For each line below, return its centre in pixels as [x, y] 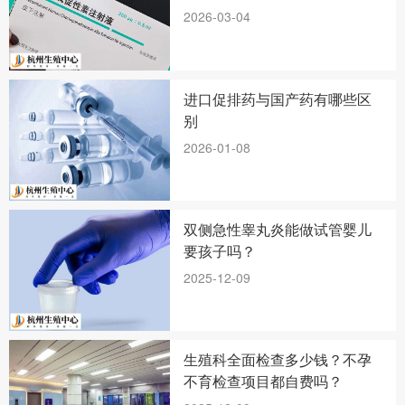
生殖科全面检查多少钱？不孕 [278, 359]
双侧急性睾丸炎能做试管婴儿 [278, 229]
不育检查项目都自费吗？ [264, 381]
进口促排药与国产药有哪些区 [278, 99]
